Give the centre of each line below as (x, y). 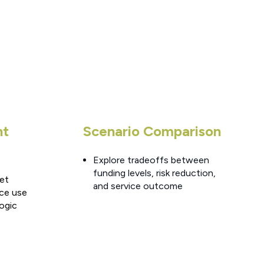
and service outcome (138, 186)
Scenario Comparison (152, 131)
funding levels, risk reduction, (155, 173)
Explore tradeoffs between (151, 160)
